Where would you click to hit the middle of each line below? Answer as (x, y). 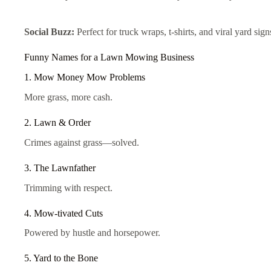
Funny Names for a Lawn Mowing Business (109, 57)
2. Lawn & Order (57, 123)
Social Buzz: (49, 32)
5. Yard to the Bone (61, 258)
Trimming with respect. (68, 188)
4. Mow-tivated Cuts (64, 213)
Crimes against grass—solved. (82, 142)
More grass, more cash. (68, 97)
